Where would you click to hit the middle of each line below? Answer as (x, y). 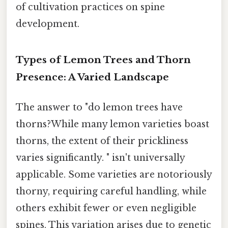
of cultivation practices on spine (90, 7)
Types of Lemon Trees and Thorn (103, 60)
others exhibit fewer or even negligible (106, 208)
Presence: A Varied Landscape (92, 77)
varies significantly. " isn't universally (100, 158)
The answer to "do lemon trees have (99, 107)
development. (48, 24)
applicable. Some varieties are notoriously (114, 174)
